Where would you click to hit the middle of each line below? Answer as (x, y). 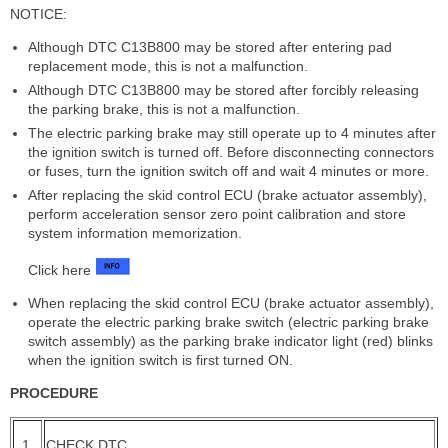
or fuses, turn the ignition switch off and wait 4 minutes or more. (228, 170)
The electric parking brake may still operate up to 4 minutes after (232, 132)
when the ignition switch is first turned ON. (160, 359)
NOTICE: (38, 13)
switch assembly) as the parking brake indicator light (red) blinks (230, 340)
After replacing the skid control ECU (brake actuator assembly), (227, 194)
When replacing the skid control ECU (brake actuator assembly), (231, 302)
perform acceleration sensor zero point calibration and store (217, 213)
